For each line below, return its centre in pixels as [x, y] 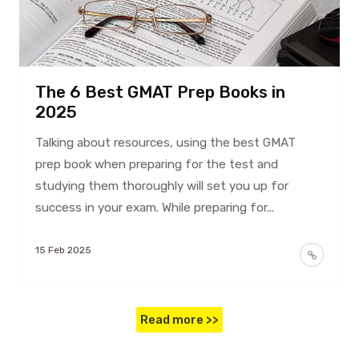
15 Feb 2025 [63, 250]
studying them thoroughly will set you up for [161, 186]
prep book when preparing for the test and [156, 164]
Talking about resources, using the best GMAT [165, 142]
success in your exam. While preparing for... [154, 207]
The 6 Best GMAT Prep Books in [160, 92]
